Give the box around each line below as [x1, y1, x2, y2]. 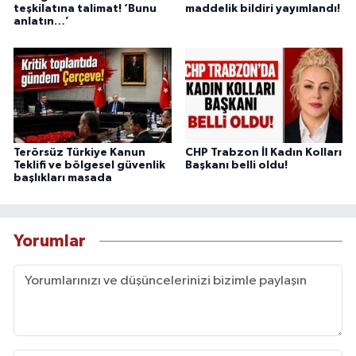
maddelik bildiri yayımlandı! [184, 2, 340, 14]
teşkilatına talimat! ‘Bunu [14, 2, 157, 14]
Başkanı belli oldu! [184, 159, 288, 171]
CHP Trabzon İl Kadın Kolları [184, 146, 342, 158]
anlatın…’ [14, 15, 69, 27]
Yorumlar [14, 233, 86, 250]
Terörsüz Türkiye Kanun [14, 146, 145, 158]
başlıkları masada [14, 172, 112, 184]
